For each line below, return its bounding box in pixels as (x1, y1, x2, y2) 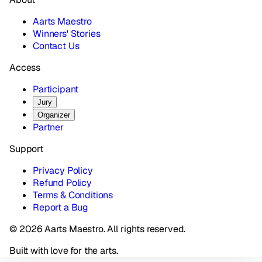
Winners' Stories (33, 27, 101, 40)
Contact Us (33, 40, 80, 53)
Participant (33, 83, 79, 96)
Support (9, 143, 43, 156)
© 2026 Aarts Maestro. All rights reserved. (9, 223, 186, 236)
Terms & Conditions (33, 189, 113, 202)
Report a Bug (33, 201, 89, 214)
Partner (33, 121, 64, 134)
